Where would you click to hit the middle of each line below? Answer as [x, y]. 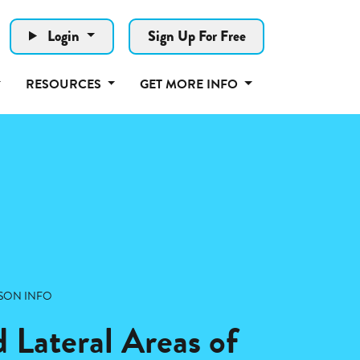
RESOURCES [65, 84]
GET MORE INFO [190, 84]
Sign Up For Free [196, 36]
